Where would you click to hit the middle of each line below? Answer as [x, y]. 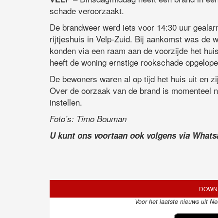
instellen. [66, 102]
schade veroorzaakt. [87, 11]
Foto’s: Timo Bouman [88, 119]
